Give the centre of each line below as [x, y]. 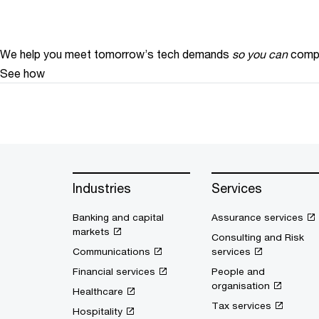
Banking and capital [118, 217]
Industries [102, 188]
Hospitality [98, 311]
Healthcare [98, 291]
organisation [241, 286]
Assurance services [257, 217]
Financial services [114, 271]
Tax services [241, 305]
